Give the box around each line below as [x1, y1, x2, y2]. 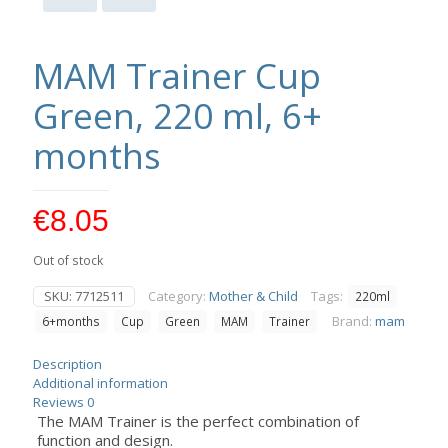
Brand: [332, 312, 375, 331]
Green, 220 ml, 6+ [33, 92, 322, 140]
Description [33, 355, 102, 374]
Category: [148, 287, 209, 306]
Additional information [33, 374, 168, 393]
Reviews [33, 393, 87, 412]
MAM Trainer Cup [33, 52, 321, 100]
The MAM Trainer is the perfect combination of [36, 411, 359, 432]
